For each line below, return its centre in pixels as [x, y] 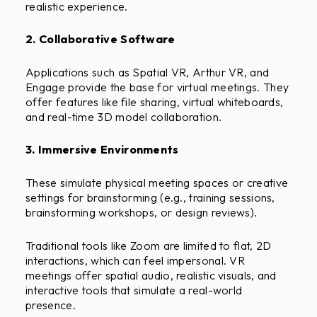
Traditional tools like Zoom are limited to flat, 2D [149, 245]
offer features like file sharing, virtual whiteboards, [155, 102]
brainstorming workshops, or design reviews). [142, 212]
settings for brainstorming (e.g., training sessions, [150, 197]
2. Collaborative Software [100, 39]
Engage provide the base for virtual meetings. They [157, 87]
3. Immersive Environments [102, 150]
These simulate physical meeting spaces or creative [157, 182]
